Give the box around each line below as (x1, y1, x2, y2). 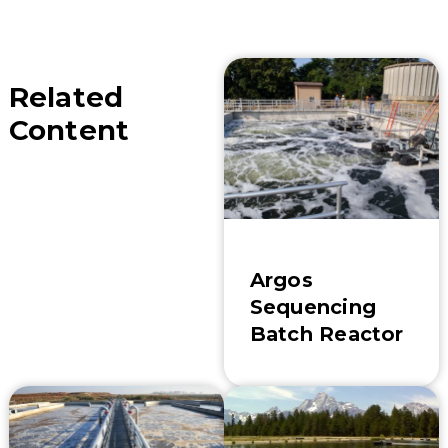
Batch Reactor (249, 321, 404, 346)
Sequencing (249, 294, 376, 319)
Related (8, 80, 124, 115)
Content (8, 113, 130, 148)
